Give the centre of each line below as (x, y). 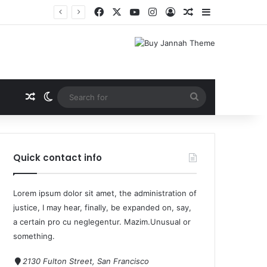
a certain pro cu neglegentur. (69, 222)
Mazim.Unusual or (157, 222)
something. (34, 236)
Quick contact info (58, 158)
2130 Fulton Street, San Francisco (86, 261)
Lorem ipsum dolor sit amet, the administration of (105, 193)
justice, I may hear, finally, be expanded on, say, (102, 207)
